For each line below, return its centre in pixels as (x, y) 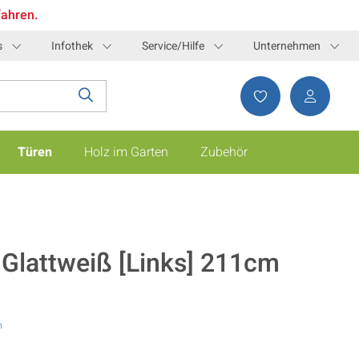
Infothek (72, 46)
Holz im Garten (126, 153)
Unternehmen (287, 46)
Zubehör (224, 153)
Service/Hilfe (173, 46)
